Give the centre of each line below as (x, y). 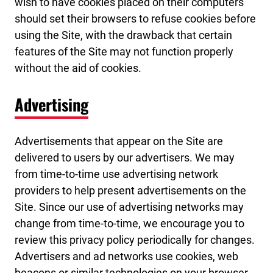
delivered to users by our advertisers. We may (125, 157)
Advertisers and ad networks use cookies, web (126, 256)
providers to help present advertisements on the (130, 190)
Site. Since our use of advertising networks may (129, 207)
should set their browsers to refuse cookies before (135, 19)
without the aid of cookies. (78, 68)
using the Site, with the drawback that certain (123, 35)
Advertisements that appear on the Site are (119, 141)
